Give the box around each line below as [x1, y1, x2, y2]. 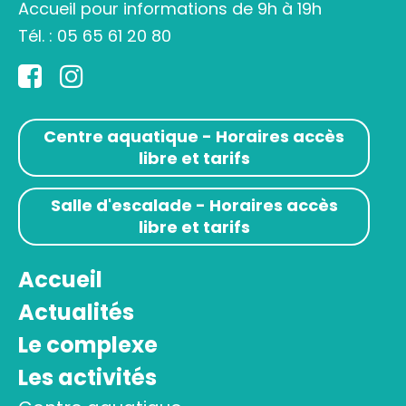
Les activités [18, 362, 157, 392]
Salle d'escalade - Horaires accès [50, 194, 338, 217]
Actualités [18, 297, 134, 327]
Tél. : [18, 24, 57, 47]
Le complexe [18, 330, 158, 360]
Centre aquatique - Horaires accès [43, 125, 344, 148]
